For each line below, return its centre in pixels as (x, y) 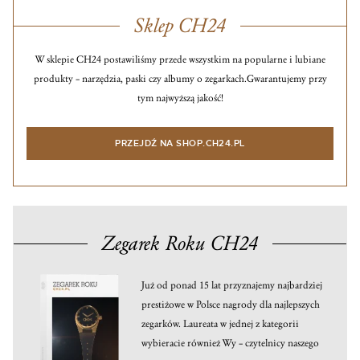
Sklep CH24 (180, 25)
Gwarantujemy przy (286, 78)
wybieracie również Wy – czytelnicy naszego (231, 343)
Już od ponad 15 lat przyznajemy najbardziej (232, 285)
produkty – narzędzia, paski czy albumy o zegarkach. (140, 78)
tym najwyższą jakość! (180, 98)
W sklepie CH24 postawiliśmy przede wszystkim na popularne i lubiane (180, 59)
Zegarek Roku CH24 (180, 243)
